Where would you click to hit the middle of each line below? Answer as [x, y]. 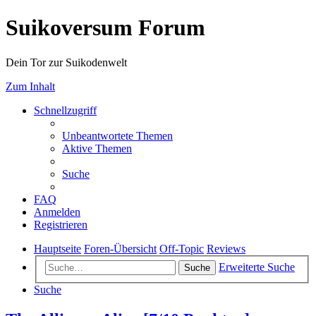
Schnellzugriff [65, 110]
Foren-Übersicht [120, 248]
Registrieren [61, 224]
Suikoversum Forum [105, 28]
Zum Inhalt [30, 86]
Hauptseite [57, 248]
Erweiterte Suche [257, 267]
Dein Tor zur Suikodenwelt [66, 62]
